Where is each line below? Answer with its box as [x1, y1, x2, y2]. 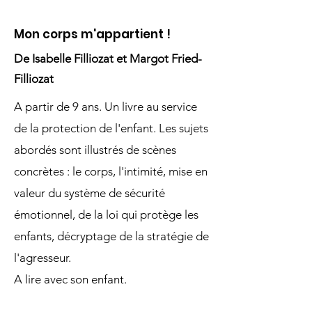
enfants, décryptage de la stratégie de [14, 229, 209, 243]
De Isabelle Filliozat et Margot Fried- [14, 52, 202, 65]
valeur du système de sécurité [14, 186, 165, 200]
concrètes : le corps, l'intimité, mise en [14, 164, 208, 178]
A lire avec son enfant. [14, 272, 127, 286]
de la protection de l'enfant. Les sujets [14, 121, 208, 135]
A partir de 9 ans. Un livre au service [14, 100, 197, 114]
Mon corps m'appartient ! [14, 26, 171, 42]
